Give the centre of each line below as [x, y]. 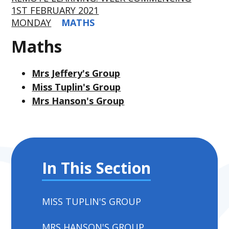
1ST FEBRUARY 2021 [55, 10]
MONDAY [31, 22]
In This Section [97, 168]
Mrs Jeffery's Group [76, 73]
